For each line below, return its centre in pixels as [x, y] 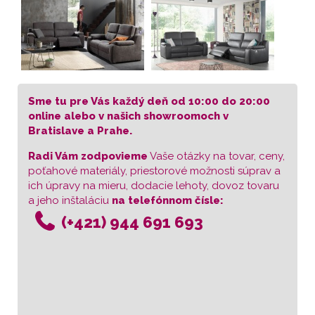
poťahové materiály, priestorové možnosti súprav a [154, 171]
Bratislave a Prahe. [80, 131]
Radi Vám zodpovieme [88, 156]
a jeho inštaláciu [70, 201]
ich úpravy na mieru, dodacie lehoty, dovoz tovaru [154, 186]
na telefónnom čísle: [168, 201]
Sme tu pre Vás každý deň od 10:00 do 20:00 [149, 102]
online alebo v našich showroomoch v [128, 116]
